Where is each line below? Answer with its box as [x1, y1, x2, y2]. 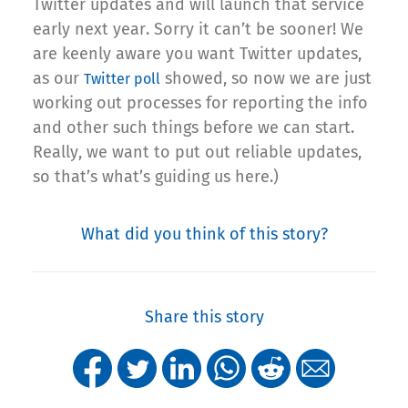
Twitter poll [84, 70, 160, 88]
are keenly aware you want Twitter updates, [33, 44, 362, 65]
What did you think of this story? [80, 224, 328, 245]
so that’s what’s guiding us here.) [33, 167, 279, 188]
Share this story [144, 307, 264, 328]
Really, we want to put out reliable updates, [33, 142, 362, 163]
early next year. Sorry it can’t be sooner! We [33, 19, 363, 40]
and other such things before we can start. [33, 117, 354, 138]
